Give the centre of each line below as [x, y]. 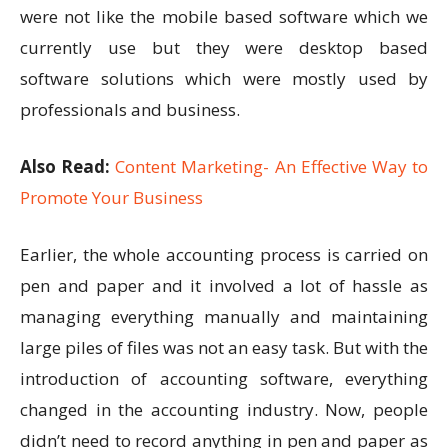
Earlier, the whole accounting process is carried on [224, 255]
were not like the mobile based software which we [224, 17]
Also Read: [68, 167]
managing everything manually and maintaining [224, 317]
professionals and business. [130, 110]
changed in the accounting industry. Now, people [224, 410]
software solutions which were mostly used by [224, 79]
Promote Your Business [111, 198]
